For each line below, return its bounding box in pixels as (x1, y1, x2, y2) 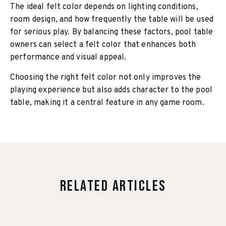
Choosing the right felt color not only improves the (10, 73, 201, 83)
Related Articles (60, 177, 166, 195)
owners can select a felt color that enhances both (10, 40, 196, 50)
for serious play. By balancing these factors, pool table (10, 27, 213, 37)
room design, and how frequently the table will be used (10, 15, 214, 25)
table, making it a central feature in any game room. (10, 98, 204, 108)
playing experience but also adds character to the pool (10, 85, 213, 95)
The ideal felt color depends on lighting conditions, (10, 2, 198, 12)
